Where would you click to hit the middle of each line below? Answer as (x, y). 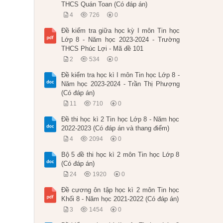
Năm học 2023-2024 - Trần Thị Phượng (120, 84)
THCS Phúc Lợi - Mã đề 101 (102, 49)
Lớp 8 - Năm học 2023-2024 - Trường (120, 40)
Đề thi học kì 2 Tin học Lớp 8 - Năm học (120, 119)
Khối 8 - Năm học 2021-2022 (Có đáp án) (120, 199)
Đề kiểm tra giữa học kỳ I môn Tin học (120, 31)
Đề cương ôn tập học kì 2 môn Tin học (120, 190)
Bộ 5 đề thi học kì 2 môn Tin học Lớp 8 (120, 155)
